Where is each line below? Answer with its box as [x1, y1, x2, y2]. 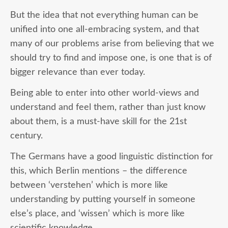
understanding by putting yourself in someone [10, 194, 195, 204]
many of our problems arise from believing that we [10, 39, 214, 48]
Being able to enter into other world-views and [10, 88, 199, 97]
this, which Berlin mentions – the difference [10, 166, 187, 175]
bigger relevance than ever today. [10, 67, 145, 76]
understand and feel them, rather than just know [10, 102, 206, 111]
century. [10, 131, 43, 140]
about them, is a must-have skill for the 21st [10, 117, 187, 126]
